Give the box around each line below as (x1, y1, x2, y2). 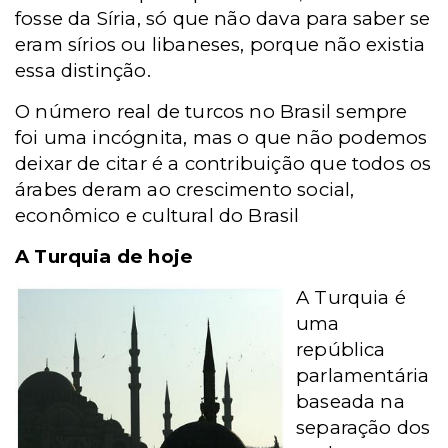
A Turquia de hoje (15, 245, 194, 268)
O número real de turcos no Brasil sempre (15, 100, 408, 123)
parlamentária (296, 364, 430, 387)
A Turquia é (296, 286, 407, 309)
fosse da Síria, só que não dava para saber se (15, 7, 431, 30)
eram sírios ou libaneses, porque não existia (15, 33, 426, 56)
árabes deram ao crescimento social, (15, 178, 355, 201)
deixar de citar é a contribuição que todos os (15, 152, 432, 175)
